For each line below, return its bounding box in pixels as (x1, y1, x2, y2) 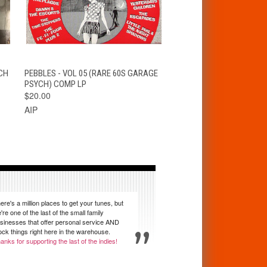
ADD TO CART (107, 66, 153, 76)
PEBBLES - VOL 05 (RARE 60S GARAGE (24, 67, 158, 79)
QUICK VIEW (37, 66, 77, 76)
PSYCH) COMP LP (24, 78, 86, 89)
